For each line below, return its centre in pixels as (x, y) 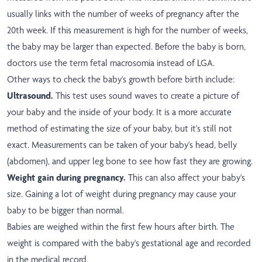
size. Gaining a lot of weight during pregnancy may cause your (122, 194)
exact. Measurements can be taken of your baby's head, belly (122, 145)
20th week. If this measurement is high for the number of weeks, (127, 30)
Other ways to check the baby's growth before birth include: (121, 80)
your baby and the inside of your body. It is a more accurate (119, 112)
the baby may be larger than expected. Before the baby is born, (126, 47)
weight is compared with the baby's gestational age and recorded (129, 243)
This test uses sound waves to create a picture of (146, 96)
